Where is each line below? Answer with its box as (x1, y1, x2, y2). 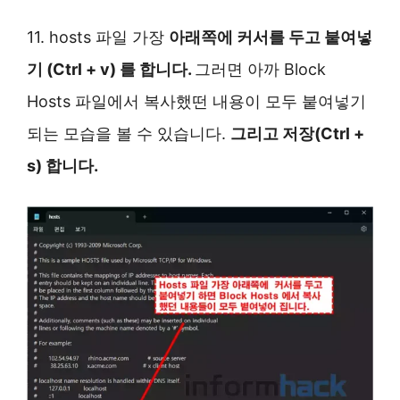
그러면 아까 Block (195, 60, 326, 79)
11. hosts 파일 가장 (27, 28, 169, 47)
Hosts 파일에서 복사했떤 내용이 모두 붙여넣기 (27, 92, 366, 112)
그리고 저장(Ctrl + (230, 124, 364, 144)
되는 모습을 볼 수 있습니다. (27, 124, 230, 144)
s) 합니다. (27, 156, 98, 176)
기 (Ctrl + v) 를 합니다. (27, 60, 195, 79)
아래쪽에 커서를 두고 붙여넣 (169, 28, 372, 47)
